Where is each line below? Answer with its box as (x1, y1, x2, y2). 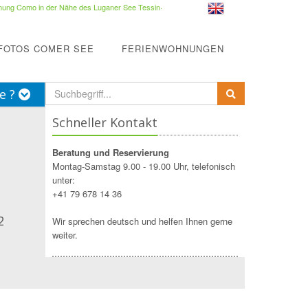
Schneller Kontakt (52, 114, 157, 131)
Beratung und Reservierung (52, 146, 169, 159)
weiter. (52, 228, 78, 241)
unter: (52, 173, 75, 186)
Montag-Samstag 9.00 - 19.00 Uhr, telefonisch (52, 159, 235, 173)
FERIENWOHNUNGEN (122, 42, 224, 55)
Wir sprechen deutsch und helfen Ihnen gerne (52, 214, 232, 228)
